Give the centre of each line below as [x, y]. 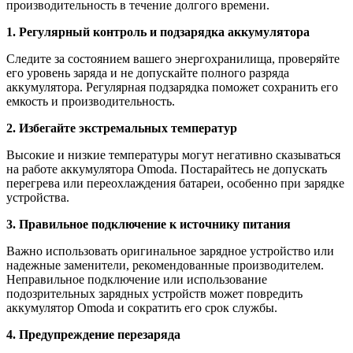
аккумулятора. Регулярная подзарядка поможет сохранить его [172, 87]
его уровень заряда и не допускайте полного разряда [148, 73]
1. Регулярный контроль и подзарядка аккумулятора [158, 32]
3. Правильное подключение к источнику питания [149, 225]
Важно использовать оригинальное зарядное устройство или [170, 251]
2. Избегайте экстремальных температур [122, 128]
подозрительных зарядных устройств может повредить [154, 294]
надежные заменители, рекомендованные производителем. [165, 266]
